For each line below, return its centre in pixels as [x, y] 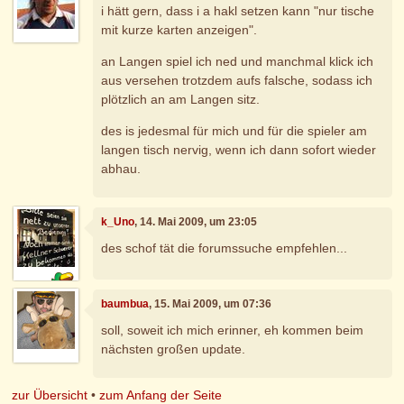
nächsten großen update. [174, 349]
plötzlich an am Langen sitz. [181, 100]
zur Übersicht [50, 395]
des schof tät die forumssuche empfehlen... [225, 248]
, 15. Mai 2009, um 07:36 [211, 303]
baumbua [125, 303]
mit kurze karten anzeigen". [179, 30]
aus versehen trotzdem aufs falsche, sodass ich [237, 81]
